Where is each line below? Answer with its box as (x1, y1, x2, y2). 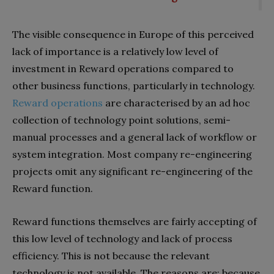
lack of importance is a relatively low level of (12, 45, 218, 58)
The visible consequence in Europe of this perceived (12, 28, 254, 41)
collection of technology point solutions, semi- (12, 114, 231, 127)
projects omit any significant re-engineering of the (12, 165, 253, 178)
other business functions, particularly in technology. (12, 80, 255, 92)
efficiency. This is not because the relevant (12, 250, 210, 262)
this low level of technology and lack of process (12, 232, 232, 245)
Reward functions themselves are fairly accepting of (12, 215, 257, 228)
